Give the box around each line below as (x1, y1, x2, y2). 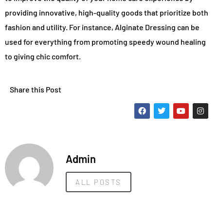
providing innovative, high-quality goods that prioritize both (5, 8, 208, 18)
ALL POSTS (75, 178, 122, 187)
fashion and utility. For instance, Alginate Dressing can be (5, 22, 200, 32)
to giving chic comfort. (5, 52, 81, 61)
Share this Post (10, 84, 61, 94)
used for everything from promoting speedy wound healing (5, 37, 206, 47)
